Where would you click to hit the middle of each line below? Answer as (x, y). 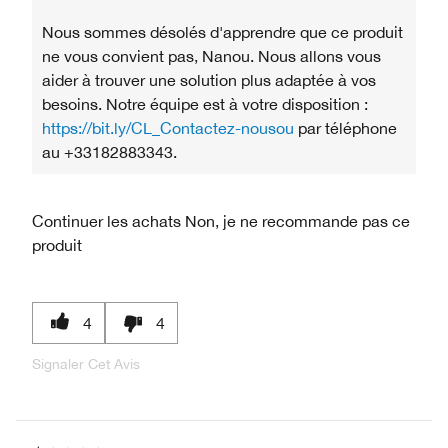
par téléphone (345, 127)
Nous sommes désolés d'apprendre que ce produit (222, 31)
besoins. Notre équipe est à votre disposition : (205, 103)
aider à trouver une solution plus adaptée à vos (209, 79)
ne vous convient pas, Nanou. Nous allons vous (211, 55)
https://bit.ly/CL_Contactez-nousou (168, 127)
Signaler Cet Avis (86, 363)
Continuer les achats (106, 220)
